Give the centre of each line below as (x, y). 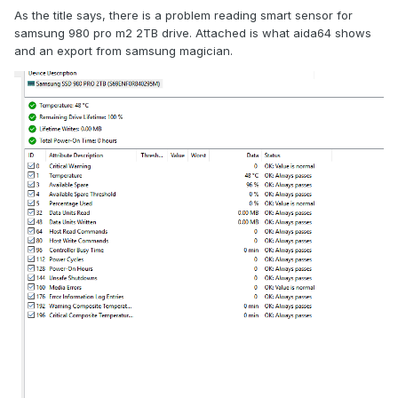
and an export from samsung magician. (125, 51)
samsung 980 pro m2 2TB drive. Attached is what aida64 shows (193, 33)
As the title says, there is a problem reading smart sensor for (183, 16)
